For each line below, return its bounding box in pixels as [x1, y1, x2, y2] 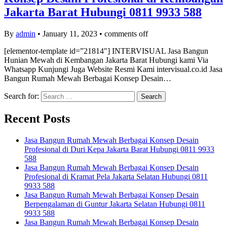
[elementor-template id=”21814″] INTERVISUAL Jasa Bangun [4, 47, 208, 55]
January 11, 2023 [43, 29, 97, 38]
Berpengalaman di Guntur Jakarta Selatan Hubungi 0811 [24, 199, 205, 208]
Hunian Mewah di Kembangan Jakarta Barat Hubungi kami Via [4, 56, 208, 64]
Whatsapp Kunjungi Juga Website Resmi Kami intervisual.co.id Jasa [4, 65, 222, 73]
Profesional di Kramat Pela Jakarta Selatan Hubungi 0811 [24, 172, 208, 181]
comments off [104, 29, 148, 38]
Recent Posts [4, 111, 70, 125]
